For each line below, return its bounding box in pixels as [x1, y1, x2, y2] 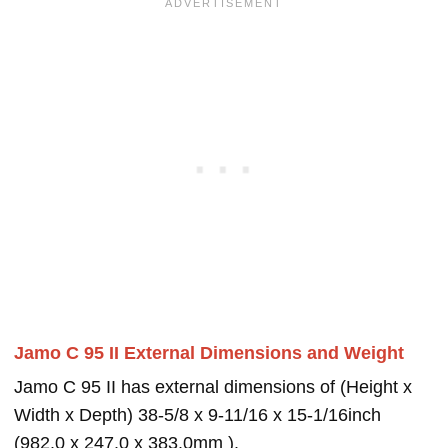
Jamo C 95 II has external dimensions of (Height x [14, 377, 412, 398]
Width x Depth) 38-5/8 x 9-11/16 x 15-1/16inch [14, 405, 381, 426]
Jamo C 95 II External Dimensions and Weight [14, 343, 404, 364]
